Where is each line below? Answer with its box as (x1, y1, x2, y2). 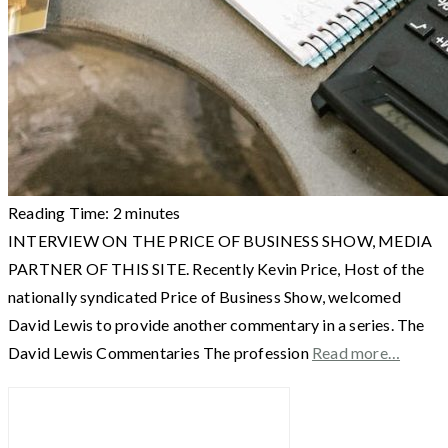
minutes (125, 202, 181, 222)
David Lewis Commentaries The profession (8, 342, 313, 362)
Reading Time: (8, 202, 113, 222)
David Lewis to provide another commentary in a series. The (8, 314, 425, 334)
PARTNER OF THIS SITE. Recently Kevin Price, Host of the (8, 258, 425, 278)
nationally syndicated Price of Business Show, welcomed (8, 286, 401, 306)
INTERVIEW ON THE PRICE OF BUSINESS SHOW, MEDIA (8, 230, 433, 250)
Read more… (312, 342, 401, 362)
